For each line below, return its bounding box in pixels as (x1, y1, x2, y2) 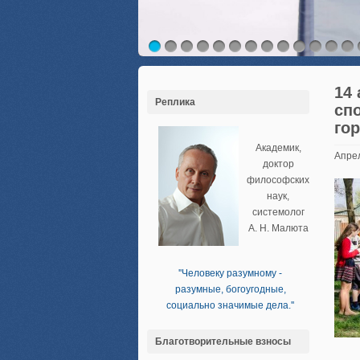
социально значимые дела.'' (166, 300, 294, 311)
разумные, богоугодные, (174, 284, 286, 295)
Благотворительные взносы (155, 336, 291, 347)
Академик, (255, 142, 301, 153)
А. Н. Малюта (247, 223, 309, 234)
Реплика (155, 96, 195, 108)
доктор (262, 158, 294, 170)
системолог (252, 207, 305, 218)
